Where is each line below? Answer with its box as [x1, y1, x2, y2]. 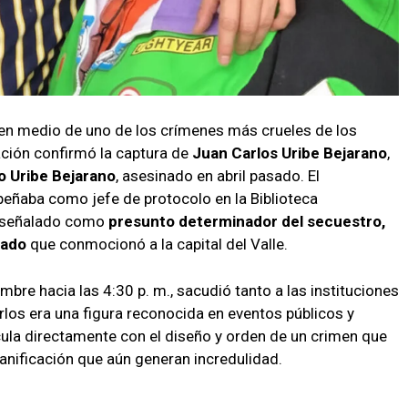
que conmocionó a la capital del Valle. [26, 234, 288, 253]
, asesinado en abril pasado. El [116, 166, 320, 185]
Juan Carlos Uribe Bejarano [192, 143, 387, 162]
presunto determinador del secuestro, [108, 211, 385, 230]
